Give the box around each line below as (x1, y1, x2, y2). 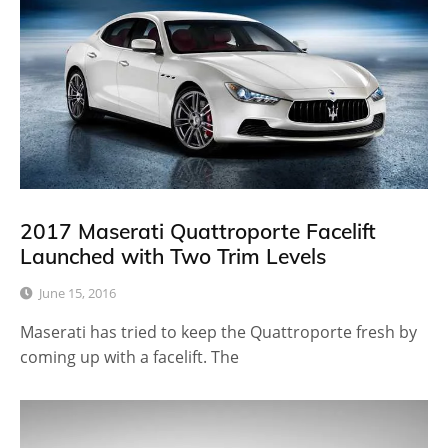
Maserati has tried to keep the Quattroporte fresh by (20, 320, 417, 343)
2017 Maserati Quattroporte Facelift (20, 217, 376, 244)
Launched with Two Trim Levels (20, 242, 326, 269)
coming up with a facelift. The (20, 345, 239, 368)
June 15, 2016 (39, 283, 116, 302)
